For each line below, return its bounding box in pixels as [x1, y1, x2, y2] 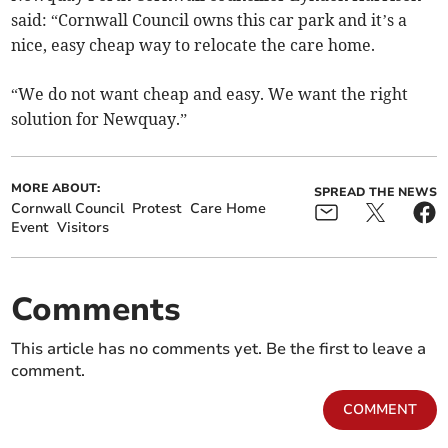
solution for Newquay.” [11, 109, 188, 130]
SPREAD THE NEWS [313, 184, 437, 201]
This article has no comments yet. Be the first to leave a [11, 338, 427, 361]
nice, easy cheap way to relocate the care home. [11, 35, 376, 56]
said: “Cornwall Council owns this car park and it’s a [11, 10, 408, 31]
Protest [132, 199, 183, 219]
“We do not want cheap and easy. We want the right [11, 84, 409, 105]
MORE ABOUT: [11, 180, 101, 197]
